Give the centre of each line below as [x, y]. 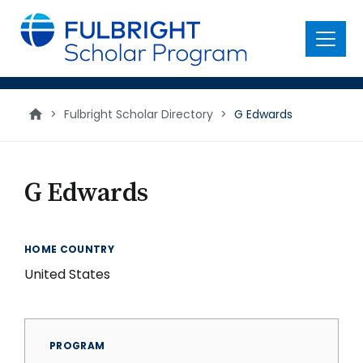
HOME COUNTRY [70, 249]
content [38, 32]
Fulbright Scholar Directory [139, 114]
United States [67, 274]
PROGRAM [77, 346]
